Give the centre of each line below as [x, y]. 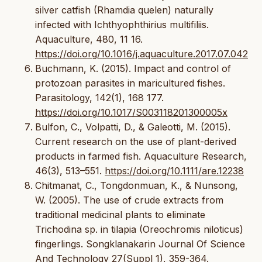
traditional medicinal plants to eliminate [120, 214]
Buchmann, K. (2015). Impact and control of [133, 68]
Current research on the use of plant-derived [136, 141]
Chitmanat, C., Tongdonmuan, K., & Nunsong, [137, 185]
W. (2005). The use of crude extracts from [129, 200]
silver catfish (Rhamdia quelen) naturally [124, 10]
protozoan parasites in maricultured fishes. [130, 83]
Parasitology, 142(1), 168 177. [99, 97]
